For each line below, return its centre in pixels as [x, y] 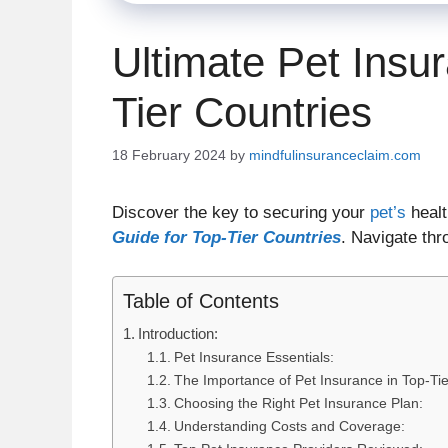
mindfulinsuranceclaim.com [335, 155]
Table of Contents [201, 300]
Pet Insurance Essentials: [253, 357]
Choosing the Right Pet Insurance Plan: [298, 403]
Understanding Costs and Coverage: [289, 426]
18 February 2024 [169, 155]
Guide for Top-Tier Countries [226, 238]
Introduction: [178, 333]
